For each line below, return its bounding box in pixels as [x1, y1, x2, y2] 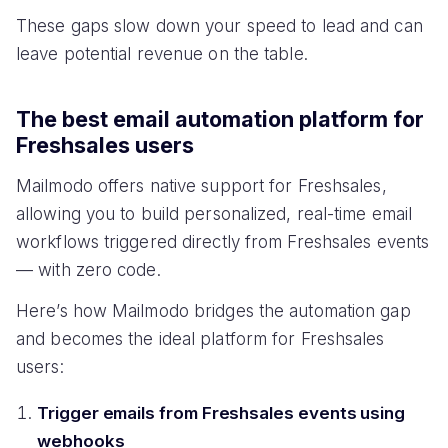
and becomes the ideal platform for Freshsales [16, 328, 385, 349]
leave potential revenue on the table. [16, 43, 308, 64]
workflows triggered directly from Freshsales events [16, 231, 430, 252]
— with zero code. [16, 259, 161, 280]
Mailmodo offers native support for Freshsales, [16, 175, 387, 196]
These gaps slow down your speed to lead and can [16, 15, 423, 36]
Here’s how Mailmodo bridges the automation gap [16, 300, 411, 321]
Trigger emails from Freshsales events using [37, 403, 406, 424]
